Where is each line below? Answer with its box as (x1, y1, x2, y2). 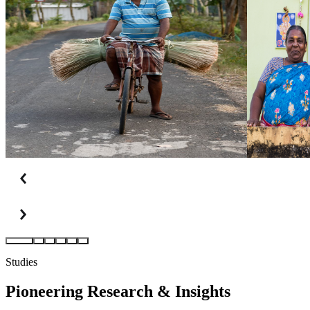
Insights (171, 282, 230, 301)
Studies (6, 256, 37, 268)
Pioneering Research (6, 282, 157, 301)
